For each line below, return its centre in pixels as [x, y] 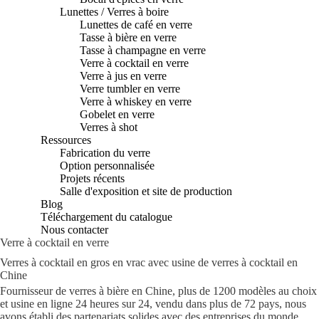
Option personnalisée [108, 166]
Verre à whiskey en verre [135, 101]
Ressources [66, 140]
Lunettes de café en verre [136, 25]
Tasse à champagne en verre [142, 50]
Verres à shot [108, 127]
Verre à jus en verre [123, 76]
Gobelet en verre [117, 114]
